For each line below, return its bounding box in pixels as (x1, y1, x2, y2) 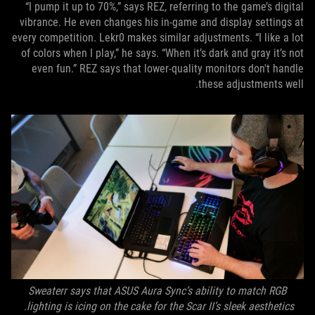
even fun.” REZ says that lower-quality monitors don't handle (32, 61, 304, 75)
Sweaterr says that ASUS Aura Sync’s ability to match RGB (28, 283, 287, 297)
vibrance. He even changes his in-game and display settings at (20, 15, 304, 29)
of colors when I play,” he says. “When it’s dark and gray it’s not (21, 46, 304, 60)
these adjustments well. (198, 77, 304, 91)
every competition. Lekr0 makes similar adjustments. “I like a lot (12, 30, 304, 44)
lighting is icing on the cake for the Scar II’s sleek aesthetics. (27, 299, 294, 313)
